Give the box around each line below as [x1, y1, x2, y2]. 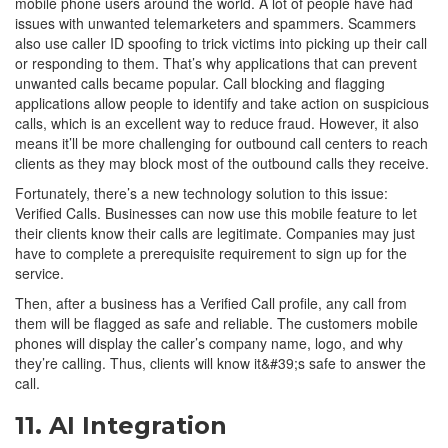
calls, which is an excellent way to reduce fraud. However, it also [15, 112, 419, 133]
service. [15, 262, 64, 283]
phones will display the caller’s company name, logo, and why [15, 332, 403, 353]
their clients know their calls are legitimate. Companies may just [15, 222, 415, 243]
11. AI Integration [15, 410, 227, 440]
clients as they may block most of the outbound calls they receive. [15, 152, 429, 173]
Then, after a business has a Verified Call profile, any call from [15, 292, 407, 313]
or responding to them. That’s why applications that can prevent [15, 52, 417, 73]
